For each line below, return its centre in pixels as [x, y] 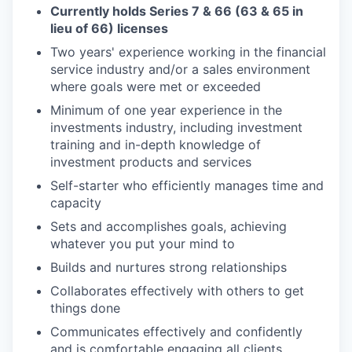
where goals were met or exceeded [156, 86]
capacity [76, 203]
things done [85, 308]
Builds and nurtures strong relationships [169, 267]
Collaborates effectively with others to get [177, 291]
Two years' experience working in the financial [188, 52]
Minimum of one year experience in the [166, 110]
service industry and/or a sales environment [180, 69]
